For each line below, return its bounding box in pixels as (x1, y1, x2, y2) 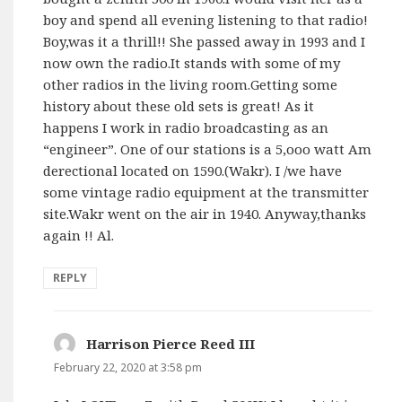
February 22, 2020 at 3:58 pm (54, 360, 203, 376)
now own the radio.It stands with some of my (43, 54, 341, 73)
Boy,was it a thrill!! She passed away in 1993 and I (43, 32, 366, 51)
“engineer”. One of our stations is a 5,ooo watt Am (43, 140, 372, 159)
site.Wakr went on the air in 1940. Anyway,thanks (43, 205, 367, 223)
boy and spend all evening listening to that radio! (43, 11, 369, 30)
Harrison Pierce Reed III (86, 335, 256, 354)
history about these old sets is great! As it (43, 97, 315, 116)
